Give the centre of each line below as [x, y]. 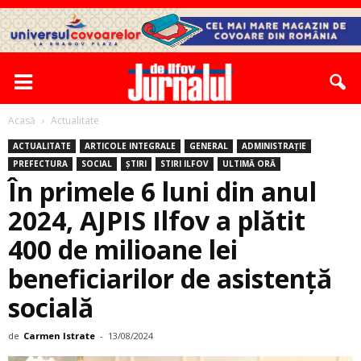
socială [51, 307]
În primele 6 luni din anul [162, 191]
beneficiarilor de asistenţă [170, 278]
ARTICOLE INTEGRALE [130, 146]
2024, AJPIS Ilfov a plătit [157, 220]
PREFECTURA [40, 164]
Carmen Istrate [59, 336]
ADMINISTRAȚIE [274, 146]
